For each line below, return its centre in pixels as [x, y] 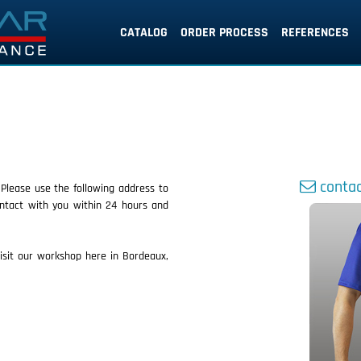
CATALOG [143, 32]
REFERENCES [315, 32]
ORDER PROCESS [224, 32]
